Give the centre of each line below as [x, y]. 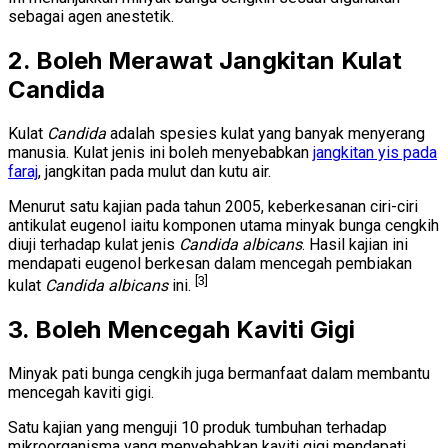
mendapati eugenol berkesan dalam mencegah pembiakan [210, 264]
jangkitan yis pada [375, 153]
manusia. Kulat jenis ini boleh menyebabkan [160, 153]
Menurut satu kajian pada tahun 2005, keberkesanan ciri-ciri [213, 207]
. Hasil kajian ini [355, 245]
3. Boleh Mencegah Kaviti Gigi [181, 330]
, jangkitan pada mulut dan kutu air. [154, 172]
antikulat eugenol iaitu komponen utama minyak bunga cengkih [223, 226]
